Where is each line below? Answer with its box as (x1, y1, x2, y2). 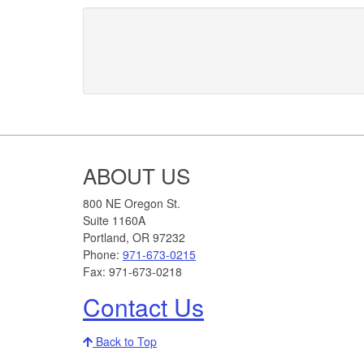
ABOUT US (83, 159, 190, 190)
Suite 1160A (83, 211, 145, 228)
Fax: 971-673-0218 (83, 262, 182, 279)
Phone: (83, 245, 123, 262)
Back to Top (93, 332, 157, 349)
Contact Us (83, 288, 204, 324)
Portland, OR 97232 (83, 228, 185, 245)
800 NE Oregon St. (83, 194, 180, 211)
